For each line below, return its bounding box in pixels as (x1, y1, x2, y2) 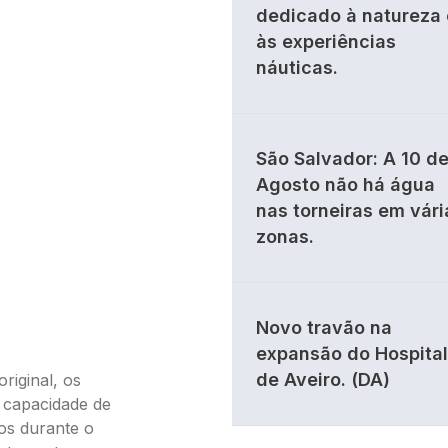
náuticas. (256, 57, 338, 78)
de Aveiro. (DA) (256, 369, 390, 390)
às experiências (256, 31, 396, 52)
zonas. (256, 226, 314, 247)
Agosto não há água (256, 174, 435, 195)
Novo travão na (256, 317, 392, 338)
